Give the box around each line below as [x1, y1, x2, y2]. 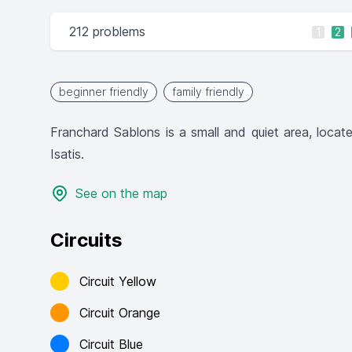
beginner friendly [59, 85, 148, 98]
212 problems [69, 24, 145, 39]
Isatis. [50, 146, 84, 162]
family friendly [172, 85, 244, 98]
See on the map [75, 185, 167, 201]
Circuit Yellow [79, 273, 156, 289]
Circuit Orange [79, 305, 160, 321]
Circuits [50, 229, 123, 251]
